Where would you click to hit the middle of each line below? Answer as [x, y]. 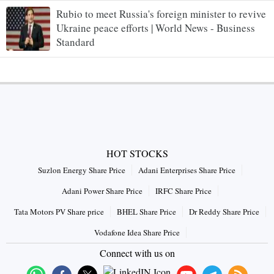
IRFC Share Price [183, 191]
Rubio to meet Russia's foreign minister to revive [161, 13]
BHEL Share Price [146, 211]
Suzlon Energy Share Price [82, 170]
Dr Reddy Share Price [224, 211]
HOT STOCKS [137, 153]
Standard [76, 42]
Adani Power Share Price [102, 191]
